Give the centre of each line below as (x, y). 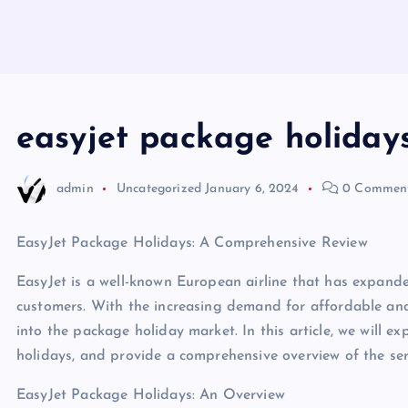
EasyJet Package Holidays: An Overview (151, 395)
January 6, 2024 (252, 189)
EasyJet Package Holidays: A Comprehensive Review (192, 243)
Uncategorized (159, 189)
